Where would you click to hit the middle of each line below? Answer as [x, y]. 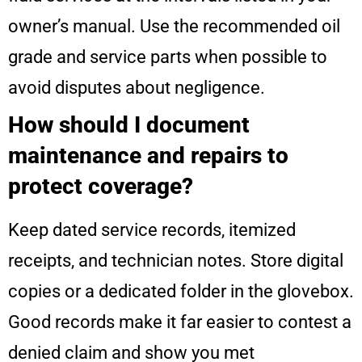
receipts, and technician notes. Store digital [176, 261]
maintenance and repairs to [148, 156]
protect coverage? [101, 187]
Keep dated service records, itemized [152, 230]
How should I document [129, 125]
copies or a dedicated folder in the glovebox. [181, 292]
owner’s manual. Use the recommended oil [174, 27]
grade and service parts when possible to [168, 57]
